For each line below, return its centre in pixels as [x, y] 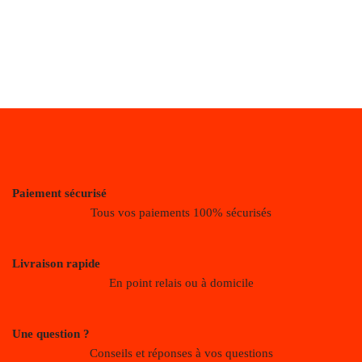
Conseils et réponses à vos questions [181, 354]
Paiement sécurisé [59, 194]
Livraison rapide [56, 264]
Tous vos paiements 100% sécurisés [181, 213]
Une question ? [51, 334]
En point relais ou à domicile [181, 283]
